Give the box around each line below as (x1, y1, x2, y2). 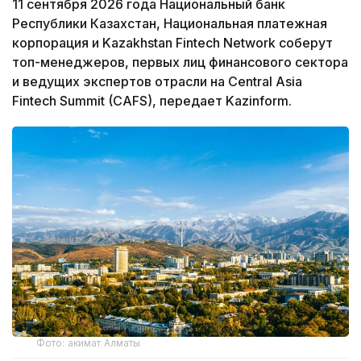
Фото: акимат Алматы (36, 336, 141, 349)
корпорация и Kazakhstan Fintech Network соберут (12, 34, 333, 51)
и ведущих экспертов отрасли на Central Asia (12, 73, 302, 89)
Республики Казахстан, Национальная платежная (12, 15, 327, 31)
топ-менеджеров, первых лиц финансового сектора (12, 53, 348, 70)
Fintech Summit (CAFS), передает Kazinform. (12, 92, 292, 109)
